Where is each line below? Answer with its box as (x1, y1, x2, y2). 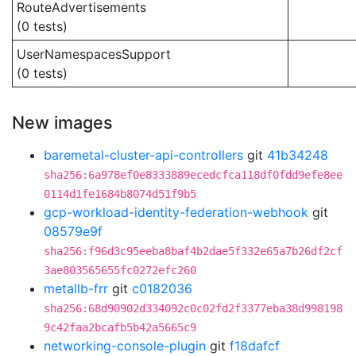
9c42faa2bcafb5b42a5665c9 (44, 321, 196, 334)
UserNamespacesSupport (17, 46, 171, 62)
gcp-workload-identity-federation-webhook (44, 204, 308, 220)
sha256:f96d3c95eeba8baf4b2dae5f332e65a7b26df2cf (44, 245, 342, 257)
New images (12, 112, 113, 133)
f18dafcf (230, 338, 280, 354)
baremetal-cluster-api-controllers (44, 147, 243, 163)
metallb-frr (44, 281, 108, 296)
